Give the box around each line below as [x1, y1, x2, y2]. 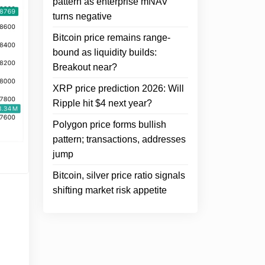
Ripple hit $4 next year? [53, 98, 152, 108]
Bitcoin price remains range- [53, 33, 170, 43]
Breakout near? [53, 62, 117, 72]
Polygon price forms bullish [53, 119, 166, 130]
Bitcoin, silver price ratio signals [53, 170, 185, 180]
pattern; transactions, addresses [53, 134, 186, 144]
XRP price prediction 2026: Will [53, 83, 184, 93]
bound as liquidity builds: [53, 47, 157, 57]
